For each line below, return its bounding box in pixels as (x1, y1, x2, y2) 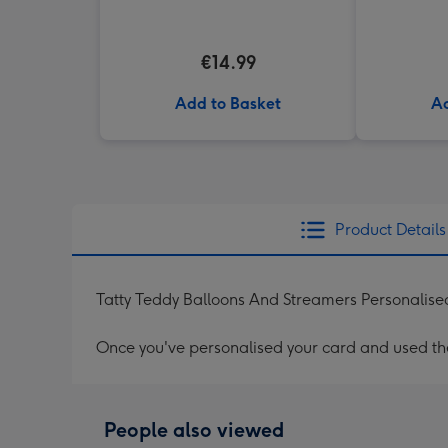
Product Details (334, 220, 446, 239)
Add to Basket (175, 94, 281, 113)
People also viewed (104, 418, 284, 442)
